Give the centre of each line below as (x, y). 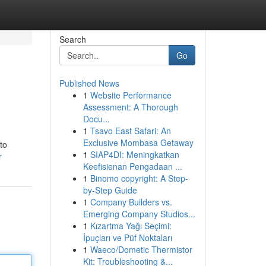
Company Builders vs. (131, 202)
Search (72, 39)
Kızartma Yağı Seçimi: (131, 226)
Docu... (96, 119)
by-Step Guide (110, 190)
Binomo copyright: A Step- (139, 178)
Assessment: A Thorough (130, 107)
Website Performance (131, 95)
